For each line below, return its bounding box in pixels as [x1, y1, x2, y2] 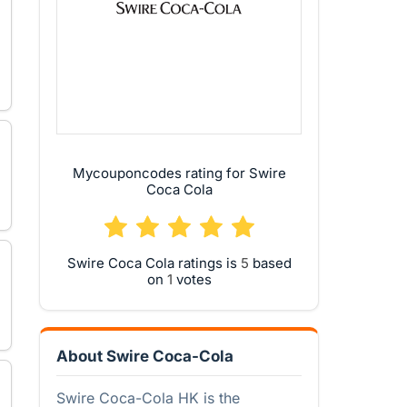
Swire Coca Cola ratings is [66, 254, 241, 272]
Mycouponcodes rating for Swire [72, 164, 286, 182]
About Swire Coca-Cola [56, 347, 233, 365]
